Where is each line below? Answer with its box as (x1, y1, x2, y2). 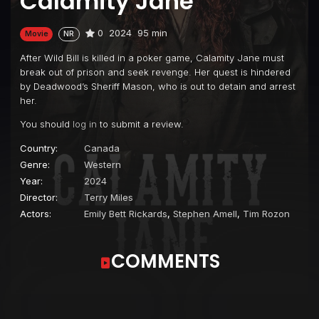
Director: (20, 191, 58, 203)
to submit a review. (97, 117, 184, 130)
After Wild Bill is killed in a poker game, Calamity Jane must (20, 51, 284, 63)
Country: (20, 142, 58, 154)
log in (73, 117, 97, 130)
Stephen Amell (173, 207, 237, 219)
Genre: (20, 158, 50, 170)
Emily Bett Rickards (84, 207, 167, 219)
